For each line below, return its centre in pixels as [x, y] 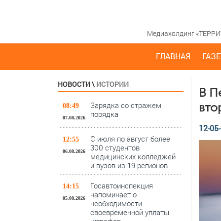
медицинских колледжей [133, 156]
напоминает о [113, 194]
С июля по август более [130, 139]
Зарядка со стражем [126, 105]
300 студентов [115, 147]
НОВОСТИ [74, 84]
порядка [104, 114]
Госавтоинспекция [122, 185]
